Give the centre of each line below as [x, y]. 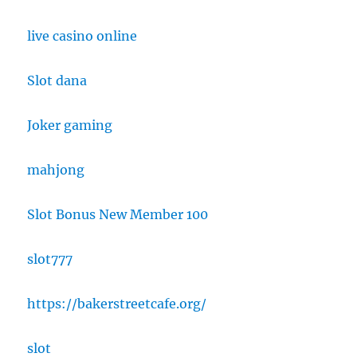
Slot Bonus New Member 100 [118, 214]
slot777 [50, 259]
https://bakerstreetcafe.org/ [117, 303]
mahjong [56, 169]
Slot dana [57, 80]
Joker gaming [70, 125]
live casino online [82, 35]
